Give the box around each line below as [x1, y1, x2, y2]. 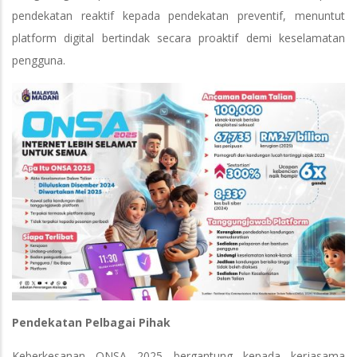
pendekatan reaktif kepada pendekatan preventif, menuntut [12, 8, 345, 23]
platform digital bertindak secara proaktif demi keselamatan [12, 30, 345, 45]
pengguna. [12, 53, 65, 68]
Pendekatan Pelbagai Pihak [12, 314, 171, 330]
